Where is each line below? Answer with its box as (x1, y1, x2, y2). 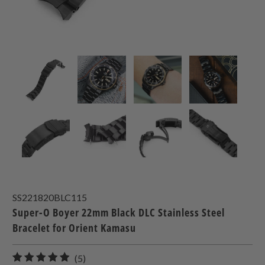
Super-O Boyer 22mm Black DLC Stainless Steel (12, 205, 225, 219)
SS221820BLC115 (12, 191, 88, 203)
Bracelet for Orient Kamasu (12, 220, 137, 235)
